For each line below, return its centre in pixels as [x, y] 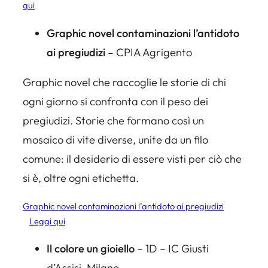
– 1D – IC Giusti [173, 249]
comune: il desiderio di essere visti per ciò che [132, 159]
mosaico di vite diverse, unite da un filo [115, 139]
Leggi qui [47, 221]
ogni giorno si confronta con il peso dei [115, 101]
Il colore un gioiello [92, 249]
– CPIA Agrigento [149, 52]
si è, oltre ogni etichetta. [81, 178]
